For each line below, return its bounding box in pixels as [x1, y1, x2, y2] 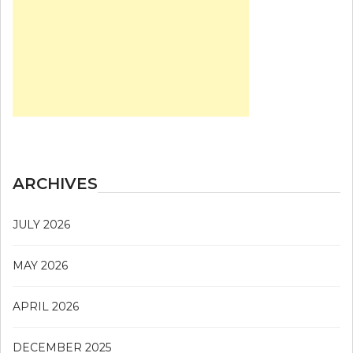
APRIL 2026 [13, 299, 79, 314]
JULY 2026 [13, 217, 70, 232]
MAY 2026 [13, 258, 68, 273]
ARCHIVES [13, 174, 98, 194]
